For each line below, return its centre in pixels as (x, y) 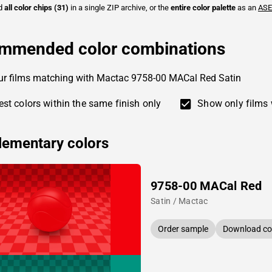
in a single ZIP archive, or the (120, 8)
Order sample (183, 229)
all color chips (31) (36, 8)
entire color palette (203, 8)
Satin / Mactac (179, 201)
